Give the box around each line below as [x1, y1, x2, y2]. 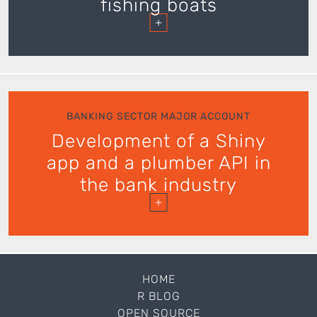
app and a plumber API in [46, 151, 271, 174]
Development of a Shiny [51, 129, 266, 152]
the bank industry [80, 173, 237, 196]
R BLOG [137, 289, 180, 303]
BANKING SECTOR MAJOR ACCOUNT [67, 110, 250, 122]
